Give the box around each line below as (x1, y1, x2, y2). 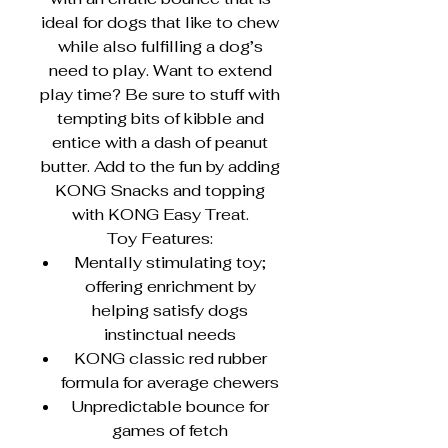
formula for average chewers (61, 372, 279, 393)
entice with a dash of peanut (52, 132, 268, 153)
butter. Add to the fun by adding (40, 156, 280, 177)
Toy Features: (107, 228, 213, 249)
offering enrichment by (84, 276, 256, 297)
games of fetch (112, 420, 228, 441)
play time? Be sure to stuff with (40, 84, 280, 105)
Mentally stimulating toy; (74, 252, 266, 273)
